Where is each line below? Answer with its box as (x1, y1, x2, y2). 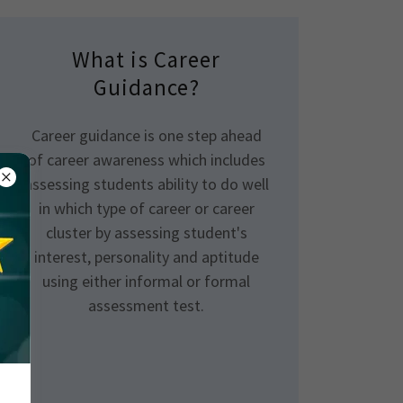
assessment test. (88, 295, 205, 316)
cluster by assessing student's (45, 222, 247, 243)
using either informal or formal (42, 271, 251, 291)
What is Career (71, 45, 221, 74)
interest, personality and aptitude (33, 246, 259, 267)
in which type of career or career (38, 198, 255, 219)
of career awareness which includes (27, 149, 265, 170)
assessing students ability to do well (23, 174, 269, 194)
